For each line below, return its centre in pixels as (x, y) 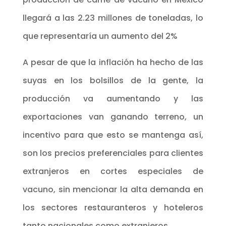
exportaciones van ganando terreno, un (113, 117)
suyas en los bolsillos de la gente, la (113, 80)
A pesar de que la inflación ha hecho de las (113, 62)
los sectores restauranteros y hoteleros (113, 207)
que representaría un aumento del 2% (100, 36)
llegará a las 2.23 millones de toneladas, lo (113, 18)
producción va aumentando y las (113, 98)
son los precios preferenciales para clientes (113, 153)
